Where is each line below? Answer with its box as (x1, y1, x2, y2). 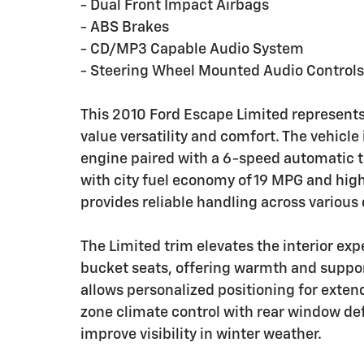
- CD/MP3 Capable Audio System (80, 41, 304, 57)
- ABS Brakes (80, 19, 169, 35)
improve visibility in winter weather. (80, 327, 322, 342)
